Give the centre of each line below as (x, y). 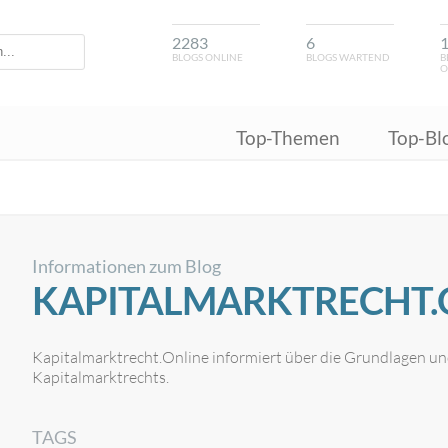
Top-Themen (288, 137)
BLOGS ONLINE (207, 57)
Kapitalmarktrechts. (100, 377)
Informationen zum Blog (126, 266)
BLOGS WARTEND (348, 57)
